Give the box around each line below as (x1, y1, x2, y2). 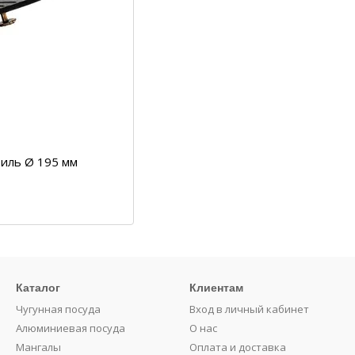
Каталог (16, 281, 60, 294)
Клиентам (189, 281, 243, 294)
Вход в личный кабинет (189, 302, 309, 316)
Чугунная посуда (16, 302, 101, 316)
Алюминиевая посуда (16, 321, 125, 335)
